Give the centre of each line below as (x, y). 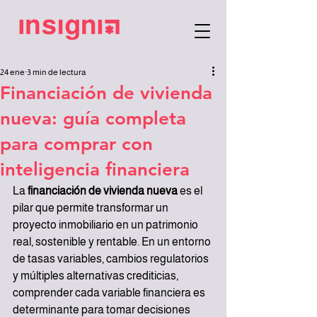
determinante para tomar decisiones (103, 310)
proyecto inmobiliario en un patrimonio (106, 225)
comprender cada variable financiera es (110, 293)
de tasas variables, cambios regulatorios (112, 259)
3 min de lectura (57, 72)
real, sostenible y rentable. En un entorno (113, 242)
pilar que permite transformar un (92, 208)
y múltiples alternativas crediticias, (97, 276)
